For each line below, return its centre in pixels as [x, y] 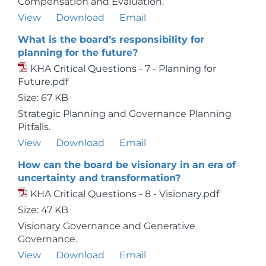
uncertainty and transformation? [99, 178]
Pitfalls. [34, 127]
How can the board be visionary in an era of [127, 165]
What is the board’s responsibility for [111, 39]
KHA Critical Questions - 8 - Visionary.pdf [125, 194]
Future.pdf [43, 82]
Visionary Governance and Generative [107, 226]
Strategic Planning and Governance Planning [125, 114]
